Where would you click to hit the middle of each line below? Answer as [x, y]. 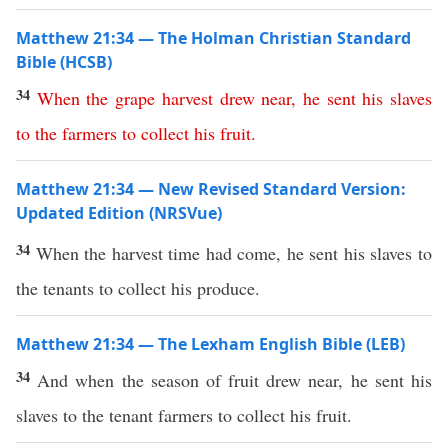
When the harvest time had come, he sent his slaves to [234, 253]
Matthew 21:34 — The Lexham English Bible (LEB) [210, 344]
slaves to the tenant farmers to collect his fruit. [184, 415]
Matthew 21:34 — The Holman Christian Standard [213, 38]
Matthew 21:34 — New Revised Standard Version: [211, 189]
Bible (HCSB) [64, 62]
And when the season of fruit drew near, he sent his [235, 380]
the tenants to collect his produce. [138, 288]
